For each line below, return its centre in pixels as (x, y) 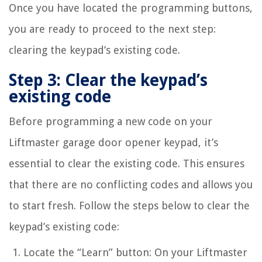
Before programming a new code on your (111, 121)
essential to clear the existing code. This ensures (127, 163)
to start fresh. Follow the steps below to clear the (129, 205)
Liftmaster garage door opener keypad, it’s (113, 142)
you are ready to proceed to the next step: (112, 29)
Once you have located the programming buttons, (131, 8)
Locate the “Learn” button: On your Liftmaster (135, 252)
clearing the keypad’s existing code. (94, 50)
